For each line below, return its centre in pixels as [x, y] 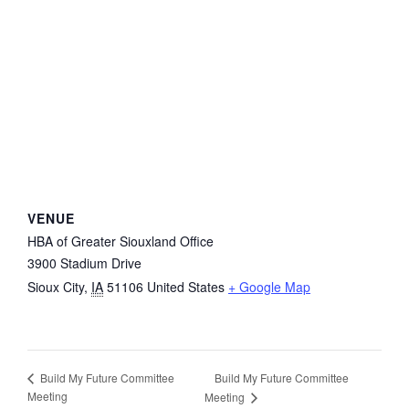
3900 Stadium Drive [84, 263]
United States [186, 287]
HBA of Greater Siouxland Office [121, 241]
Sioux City [56, 287]
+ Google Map [269, 287]
